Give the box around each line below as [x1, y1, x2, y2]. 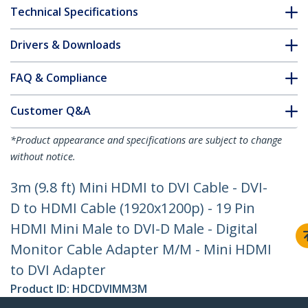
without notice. [10, 150, 76, 164]
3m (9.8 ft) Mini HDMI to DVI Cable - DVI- [10, 178, 267, 197]
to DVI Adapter [10, 261, 106, 280]
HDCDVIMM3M [72, 281, 147, 297]
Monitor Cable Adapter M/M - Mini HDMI [10, 240, 272, 259]
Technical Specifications [10, 4, 138, 20]
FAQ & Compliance [10, 70, 107, 86]
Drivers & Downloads [10, 37, 121, 53]
